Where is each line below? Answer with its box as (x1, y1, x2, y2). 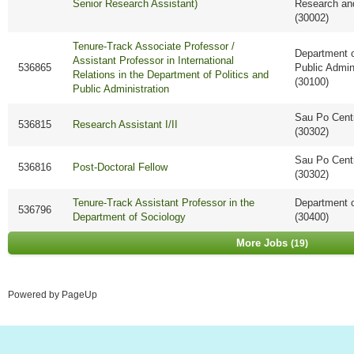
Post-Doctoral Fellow (73, 161, 168, 174)
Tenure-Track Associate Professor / (73, 40, 235, 53)
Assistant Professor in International (73, 55, 235, 67)
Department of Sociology (73, 211, 186, 224)
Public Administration (73, 83, 170, 96)
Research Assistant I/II (73, 119, 179, 131)
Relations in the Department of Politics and (73, 69, 269, 81)
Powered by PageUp (8, 289, 97, 300)
